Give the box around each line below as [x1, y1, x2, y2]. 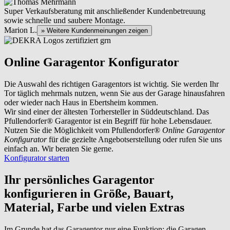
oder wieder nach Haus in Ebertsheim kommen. [4, 98, 158, 107]
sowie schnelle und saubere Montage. [4, 16, 125, 25]
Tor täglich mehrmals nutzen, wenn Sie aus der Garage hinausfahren [4, 88, 225, 98]
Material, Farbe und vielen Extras [4, 200, 184, 214]
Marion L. [4, 26, 37, 34]
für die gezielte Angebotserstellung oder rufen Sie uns [47, 135, 222, 144]
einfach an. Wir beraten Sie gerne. [4, 144, 113, 153]
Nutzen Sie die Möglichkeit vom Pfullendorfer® [4, 125, 162, 135]
